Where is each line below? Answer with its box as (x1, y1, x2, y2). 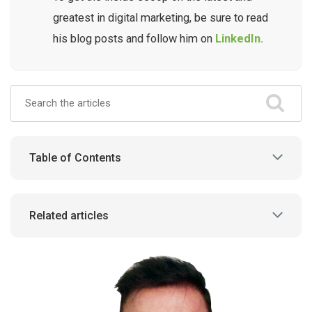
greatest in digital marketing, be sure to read (53, 10, 268, 24)
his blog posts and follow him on (53, 31, 215, 45)
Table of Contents (29, 150, 121, 164)
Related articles (29, 208, 109, 222)
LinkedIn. (215, 31, 263, 45)
